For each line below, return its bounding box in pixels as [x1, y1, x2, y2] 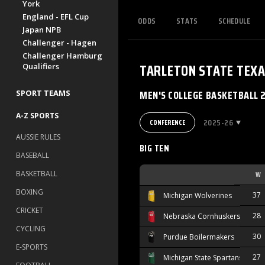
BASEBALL [16, 150, 49, 160]
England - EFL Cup [22, 11, 89, 22]
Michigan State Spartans [163, 253, 243, 263]
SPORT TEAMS [16, 88, 70, 98]
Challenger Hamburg [22, 50, 102, 61]
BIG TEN [140, 141, 170, 156]
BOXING [16, 187, 43, 197]
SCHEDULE [218, 14, 251, 27]
